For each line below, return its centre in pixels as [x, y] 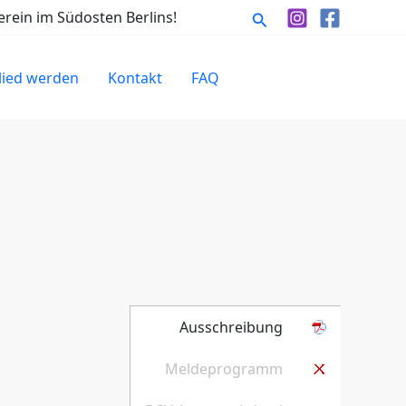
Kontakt [135, 77]
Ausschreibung [231, 328]
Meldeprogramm [224, 369]
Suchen [279, 16]
